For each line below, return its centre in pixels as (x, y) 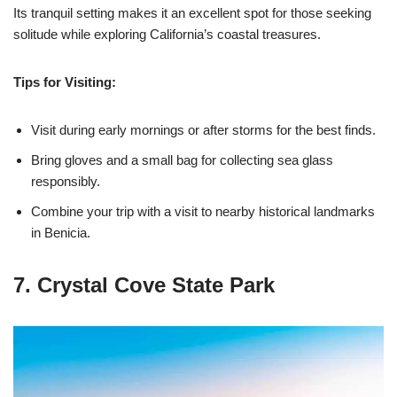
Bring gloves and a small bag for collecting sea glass (182, 160)
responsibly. (66, 181)
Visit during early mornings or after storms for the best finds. (203, 130)
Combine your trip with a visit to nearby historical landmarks (203, 211)
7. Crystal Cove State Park (144, 285)
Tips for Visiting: (65, 82)
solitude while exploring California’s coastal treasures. (167, 34)
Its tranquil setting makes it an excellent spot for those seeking (192, 13)
